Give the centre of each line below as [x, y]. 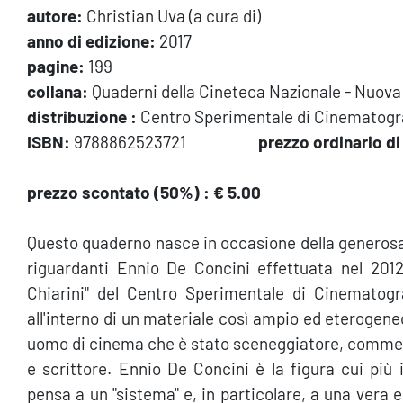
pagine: [56, 66]
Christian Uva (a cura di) [172, 15]
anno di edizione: [91, 40]
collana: [58, 91]
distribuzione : [82, 116]
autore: [55, 15]
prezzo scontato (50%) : [118, 192]
